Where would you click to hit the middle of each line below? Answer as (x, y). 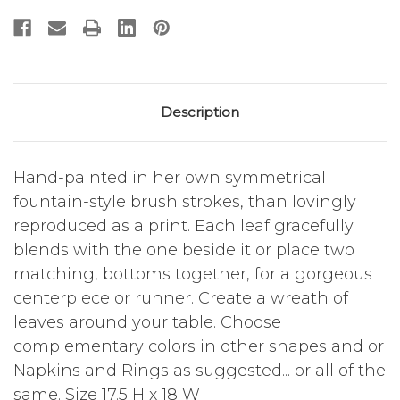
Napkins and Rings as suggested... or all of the (200, 371)
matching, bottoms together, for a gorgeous (193, 275)
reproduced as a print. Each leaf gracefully (183, 226)
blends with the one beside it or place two (184, 250)
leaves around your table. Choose (147, 323)
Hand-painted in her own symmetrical (170, 178)
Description (200, 112)
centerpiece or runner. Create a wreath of (181, 299)
